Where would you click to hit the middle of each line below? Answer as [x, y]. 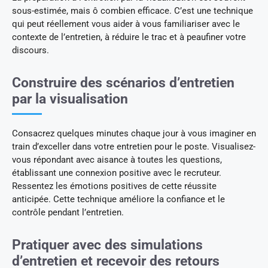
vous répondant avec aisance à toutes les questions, [117, 159]
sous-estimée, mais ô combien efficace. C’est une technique [133, 10]
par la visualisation [70, 99]
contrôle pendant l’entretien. [68, 212]
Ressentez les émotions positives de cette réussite [114, 186]
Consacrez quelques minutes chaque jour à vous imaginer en [134, 133]
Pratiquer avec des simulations [107, 245]
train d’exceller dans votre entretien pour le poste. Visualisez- [134, 146]
